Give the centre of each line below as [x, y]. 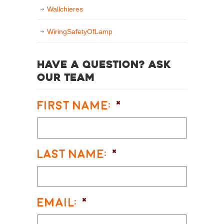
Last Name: [72, 154]
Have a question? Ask [104, 66]
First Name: [74, 106]
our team [66, 79]
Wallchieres [65, 9]
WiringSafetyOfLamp [80, 32]
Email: [57, 203]
